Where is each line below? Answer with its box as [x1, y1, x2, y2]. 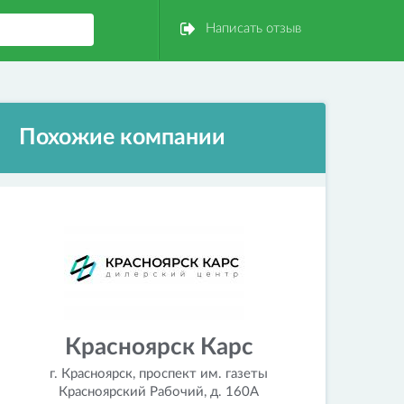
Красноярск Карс [64, 335, 253, 359]
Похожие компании [19, 126, 225, 149]
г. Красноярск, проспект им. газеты [50, 367, 268, 381]
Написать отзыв [206, 22, 301, 35]
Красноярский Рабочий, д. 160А [59, 385, 259, 399]
